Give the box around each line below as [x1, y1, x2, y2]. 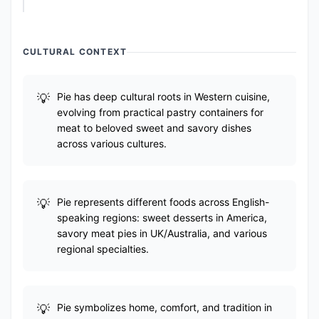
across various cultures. [57, 137, 167, 150]
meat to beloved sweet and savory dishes [57, 122, 251, 134]
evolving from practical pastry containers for [57, 106, 263, 118]
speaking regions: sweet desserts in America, [57, 211, 267, 224]
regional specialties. [57, 243, 149, 255]
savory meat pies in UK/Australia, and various [57, 227, 267, 239]
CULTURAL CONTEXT [23, 46, 127, 57]
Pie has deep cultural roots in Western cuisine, [57, 90, 270, 103]
